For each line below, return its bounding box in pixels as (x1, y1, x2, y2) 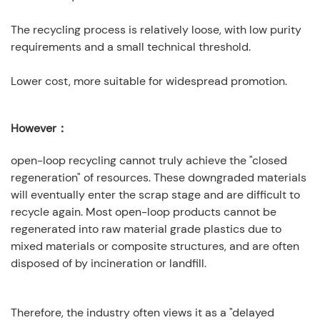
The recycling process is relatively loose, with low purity (11, 22, 301, 38)
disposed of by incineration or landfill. (11, 256, 206, 271)
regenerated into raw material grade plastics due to (11, 221, 281, 237)
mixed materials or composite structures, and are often (11, 239, 299, 254)
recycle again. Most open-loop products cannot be (11, 204, 276, 220)
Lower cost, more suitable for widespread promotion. (11, 74, 287, 89)
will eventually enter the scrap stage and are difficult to (11, 187, 300, 203)
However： (11, 121, 68, 136)
